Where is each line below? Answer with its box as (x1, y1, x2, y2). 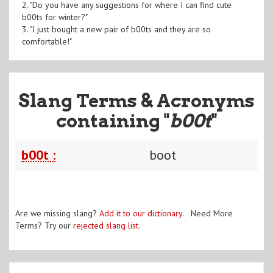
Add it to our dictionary (99, 207, 182, 219)
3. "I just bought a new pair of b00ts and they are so (21, 23, 211, 35)
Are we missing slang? (15, 207, 99, 219)
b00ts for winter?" (21, 11, 88, 23)
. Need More (182, 207, 233, 219)
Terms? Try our (15, 219, 73, 231)
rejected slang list (73, 219, 138, 231)
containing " (56, 109, 169, 132)
